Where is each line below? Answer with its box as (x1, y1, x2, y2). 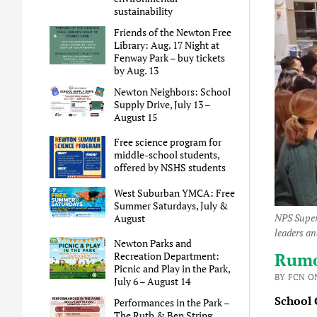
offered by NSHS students (114, 161, 226, 175)
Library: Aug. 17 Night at (114, 38, 220, 52)
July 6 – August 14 (114, 274, 191, 288)
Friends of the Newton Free (114, 25, 232, 40)
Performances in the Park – (114, 295, 230, 309)
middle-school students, (114, 148, 220, 162)
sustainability (114, 4, 173, 18)
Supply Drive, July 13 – (114, 98, 211, 112)
